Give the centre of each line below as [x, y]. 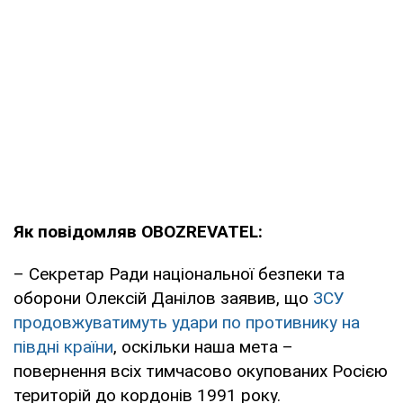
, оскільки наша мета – [203, 346]
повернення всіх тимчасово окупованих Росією [201, 371]
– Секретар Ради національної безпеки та [179, 273]
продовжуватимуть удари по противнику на [187, 322]
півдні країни [63, 346]
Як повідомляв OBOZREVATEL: [138, 231]
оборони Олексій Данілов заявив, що [163, 298]
